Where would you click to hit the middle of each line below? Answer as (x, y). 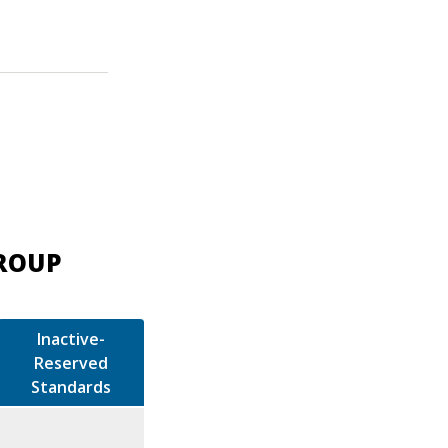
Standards (70, 386)
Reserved (70, 362)
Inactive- (70, 338)
